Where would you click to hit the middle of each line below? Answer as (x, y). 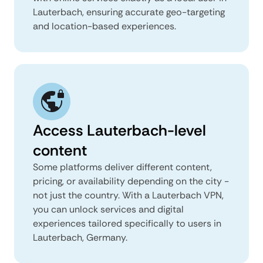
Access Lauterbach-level (119, 130)
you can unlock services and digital (108, 209)
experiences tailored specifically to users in (127, 223)
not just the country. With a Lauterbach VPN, (128, 195)
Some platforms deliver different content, (122, 167)
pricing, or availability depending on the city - (131, 181)
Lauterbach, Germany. (80, 237)
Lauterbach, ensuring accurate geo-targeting (129, 12)
